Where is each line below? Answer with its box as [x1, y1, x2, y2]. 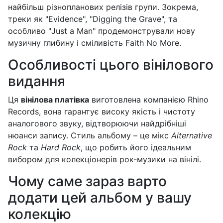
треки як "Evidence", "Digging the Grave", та [8, 14, 177, 24]
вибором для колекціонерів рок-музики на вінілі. [8, 154, 201, 165]
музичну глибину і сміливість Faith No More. [8, 38, 181, 48]
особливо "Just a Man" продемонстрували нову [8, 26, 195, 36]
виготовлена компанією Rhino [89, 95, 209, 105]
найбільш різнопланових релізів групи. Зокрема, [8, 2, 198, 12]
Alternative [171, 130, 212, 141]
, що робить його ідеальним [81, 142, 191, 153]
